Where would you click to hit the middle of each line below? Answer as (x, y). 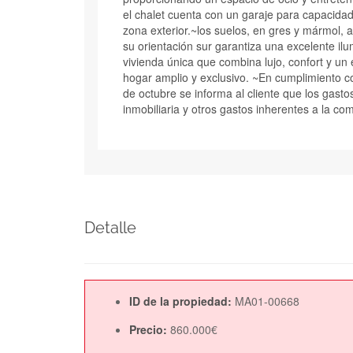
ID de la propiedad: (182, 301)
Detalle (110, 227)
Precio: (150, 329)
